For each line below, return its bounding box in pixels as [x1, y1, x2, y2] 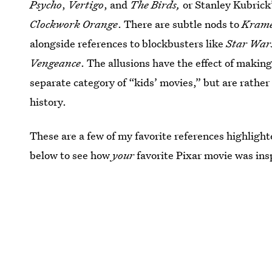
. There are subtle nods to [118, 17, 242, 31]
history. [30, 95, 67, 109]
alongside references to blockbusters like [30, 36, 226, 50]
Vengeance [30, 56, 81, 70]
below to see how [30, 148, 113, 162]
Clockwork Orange [30, 17, 118, 31]
